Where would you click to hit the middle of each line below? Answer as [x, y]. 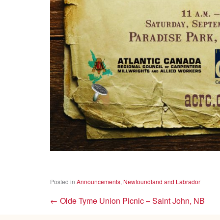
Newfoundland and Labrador [162, 182]
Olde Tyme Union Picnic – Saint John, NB [131, 201]
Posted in [63, 182]
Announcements [98, 182]
